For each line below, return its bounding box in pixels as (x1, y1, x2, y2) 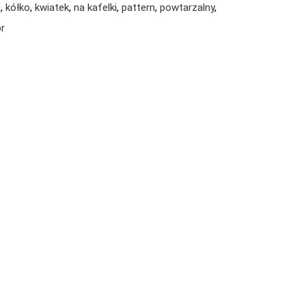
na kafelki (74, 1, 117, 14)
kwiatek (35, 1, 69, 14)
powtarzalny (160, 1, 214, 14)
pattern (122, 1, 155, 14)
